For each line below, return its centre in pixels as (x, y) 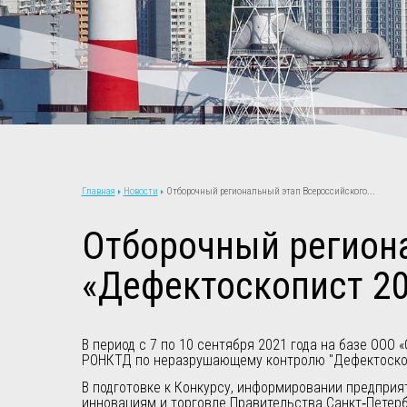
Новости (140, 191)
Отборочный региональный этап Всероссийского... (270, 191)
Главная (98, 191)
